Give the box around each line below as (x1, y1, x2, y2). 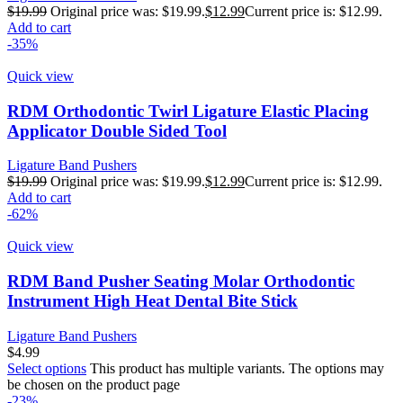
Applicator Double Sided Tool (7, 121, 227, 140)
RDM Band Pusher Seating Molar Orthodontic (7, 272, 354, 291)
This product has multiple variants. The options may (86, 360, 384, 376)
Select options (7, 360, 86, 376)
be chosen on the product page (7, 376, 180, 392)
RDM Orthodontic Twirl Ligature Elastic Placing (7, 101, 369, 121)
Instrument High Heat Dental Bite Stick (7, 291, 298, 311)
